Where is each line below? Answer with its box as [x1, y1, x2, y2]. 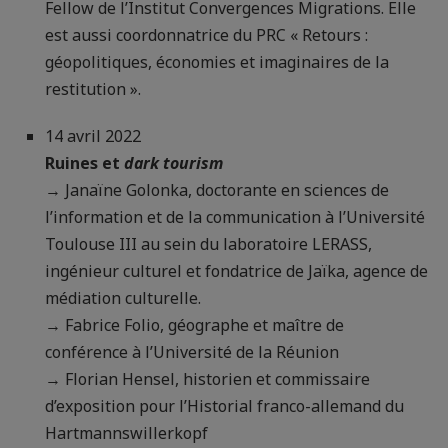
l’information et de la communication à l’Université [45, 206, 425, 229]
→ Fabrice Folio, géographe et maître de [45, 314, 344, 337]
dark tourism [124, 152, 223, 175]
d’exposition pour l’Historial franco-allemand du [45, 395, 404, 418]
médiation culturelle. [45, 287, 201, 310]
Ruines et [45, 152, 124, 175]
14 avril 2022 [45, 125, 141, 148]
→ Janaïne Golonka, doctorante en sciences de [45, 179, 389, 202]
